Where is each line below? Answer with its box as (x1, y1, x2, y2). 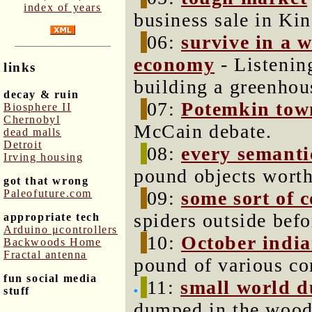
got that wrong (3, 174, 89, 187)
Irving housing (3, 150, 84, 163)
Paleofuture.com (3, 187, 92, 199)
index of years (24, 1, 102, 14)
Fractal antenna (3, 248, 87, 260)
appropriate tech (3, 210, 100, 223)
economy (134, 54, 215, 75)
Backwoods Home (3, 235, 102, 248)
